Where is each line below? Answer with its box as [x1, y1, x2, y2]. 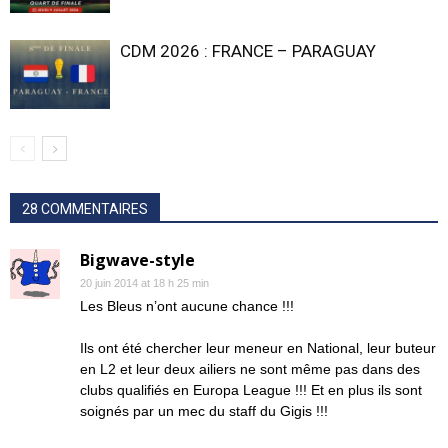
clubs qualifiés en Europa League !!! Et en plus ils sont [80, 382, 422, 398]
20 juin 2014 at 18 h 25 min [80, 277, 209, 289]
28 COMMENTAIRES [22, 201, 148, 217]
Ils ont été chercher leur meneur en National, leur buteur [80, 340, 436, 356]
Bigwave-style [80, 249, 195, 271]
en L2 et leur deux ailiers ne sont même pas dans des [80, 361, 420, 377]
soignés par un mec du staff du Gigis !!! [80, 403, 328, 419]
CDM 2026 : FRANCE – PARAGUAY [120, 41, 376, 61]
